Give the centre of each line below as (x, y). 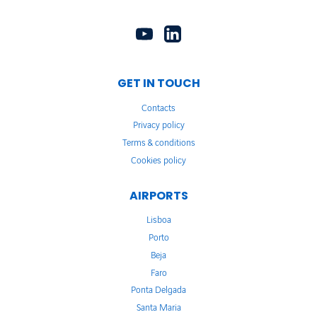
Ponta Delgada (158, 290)
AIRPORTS (158, 195)
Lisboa (158, 220)
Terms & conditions (158, 143)
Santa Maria (158, 308)
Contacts (158, 108)
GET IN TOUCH (158, 83)
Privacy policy (158, 126)
